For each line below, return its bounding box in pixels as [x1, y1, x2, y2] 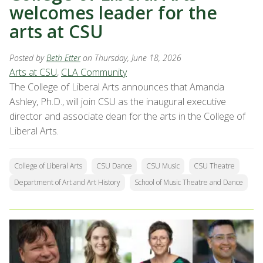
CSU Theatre [194, 161, 235, 171]
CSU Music [146, 161, 180, 171]
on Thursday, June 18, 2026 [83, 52, 181, 64]
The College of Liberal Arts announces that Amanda [9, 80, 224, 94]
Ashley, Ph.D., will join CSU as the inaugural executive [9, 95, 226, 109]
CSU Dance [96, 161, 132, 171]
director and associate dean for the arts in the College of [9, 110, 245, 123]
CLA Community [61, 66, 127, 79]
